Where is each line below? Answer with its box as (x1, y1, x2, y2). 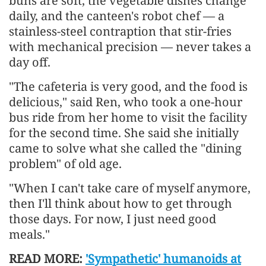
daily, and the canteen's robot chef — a (9, 7, 224, 24)
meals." (9, 226, 50, 242)
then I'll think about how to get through (9, 195, 232, 211)
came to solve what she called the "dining (9, 140, 242, 156)
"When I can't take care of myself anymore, (9, 179, 251, 196)
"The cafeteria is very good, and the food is (9, 78, 248, 94)
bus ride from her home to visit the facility (9, 109, 247, 125)
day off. (9, 53, 50, 70)
